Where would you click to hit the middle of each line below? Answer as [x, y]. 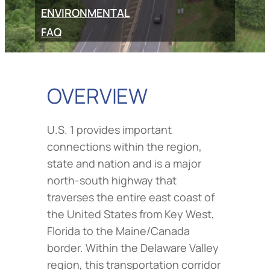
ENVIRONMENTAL [85, 12]
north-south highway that [112, 180]
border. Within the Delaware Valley [133, 247]
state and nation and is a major [124, 163]
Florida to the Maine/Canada [118, 231]
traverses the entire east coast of [131, 197]
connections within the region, [124, 146]
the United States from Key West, [131, 214]
